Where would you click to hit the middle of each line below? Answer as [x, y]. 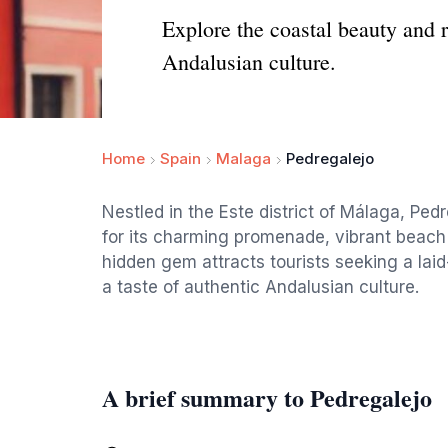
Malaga [243, 158]
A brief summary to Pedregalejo [267, 397]
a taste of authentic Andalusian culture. [260, 287]
